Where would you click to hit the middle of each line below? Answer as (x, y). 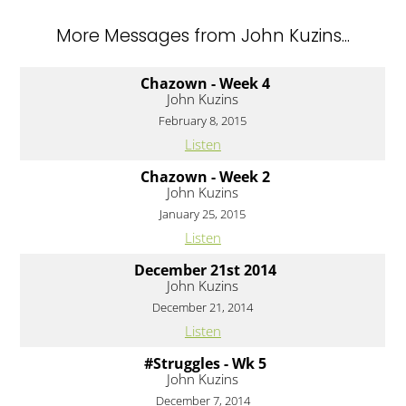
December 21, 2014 (203, 308)
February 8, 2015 (203, 121)
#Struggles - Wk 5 (205, 364)
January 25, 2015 (203, 214)
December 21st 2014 (205, 271)
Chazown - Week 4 (205, 84)
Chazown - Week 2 (205, 177)
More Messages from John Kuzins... (203, 36)
